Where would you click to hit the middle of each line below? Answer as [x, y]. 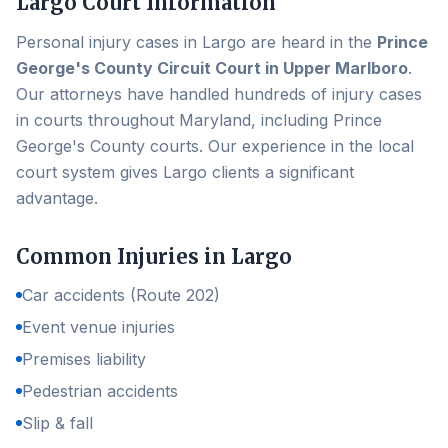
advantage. [57, 198]
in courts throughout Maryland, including [174, 120]
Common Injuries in [123, 256]
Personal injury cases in [109, 42]
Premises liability [84, 359]
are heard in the [311, 42]
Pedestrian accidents [100, 391]
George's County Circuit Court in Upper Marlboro [212, 68]
